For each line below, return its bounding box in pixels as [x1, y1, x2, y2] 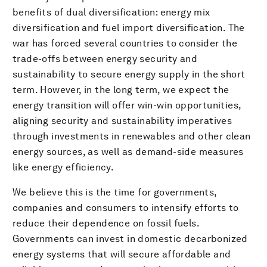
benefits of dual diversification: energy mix [13, 7, 210, 18]
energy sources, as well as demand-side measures [13, 146, 244, 158]
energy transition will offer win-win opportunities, [13, 100, 241, 111]
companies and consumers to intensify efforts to [13, 202, 239, 214]
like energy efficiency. [13, 162, 114, 173]
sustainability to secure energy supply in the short [13, 69, 246, 80]
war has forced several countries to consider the [13, 38, 238, 49]
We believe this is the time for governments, [13, 187, 217, 198]
